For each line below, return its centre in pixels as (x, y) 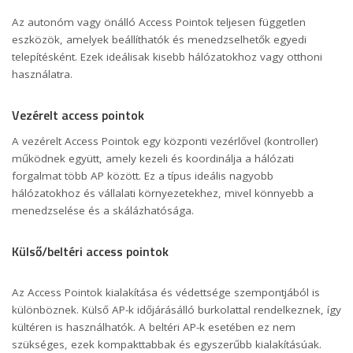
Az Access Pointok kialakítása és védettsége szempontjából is (166, 293)
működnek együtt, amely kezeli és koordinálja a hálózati (153, 159)
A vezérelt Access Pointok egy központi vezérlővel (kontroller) (165, 141)
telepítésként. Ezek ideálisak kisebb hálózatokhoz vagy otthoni (167, 57)
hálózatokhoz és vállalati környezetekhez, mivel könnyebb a (163, 193)
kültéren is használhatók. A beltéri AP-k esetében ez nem (154, 327)
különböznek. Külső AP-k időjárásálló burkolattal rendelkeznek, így (176, 310)
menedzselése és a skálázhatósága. (103, 211)
